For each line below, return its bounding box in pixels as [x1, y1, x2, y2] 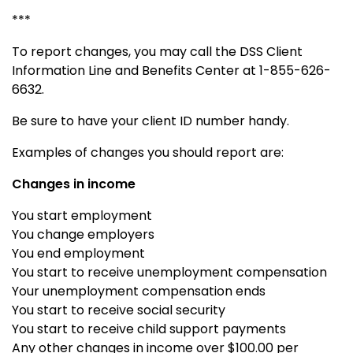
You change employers [12, 225, 154, 243]
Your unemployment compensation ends [12, 281, 266, 300]
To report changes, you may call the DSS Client [12, 42, 303, 61]
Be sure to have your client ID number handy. [12, 111, 289, 130]
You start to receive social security [12, 300, 225, 319]
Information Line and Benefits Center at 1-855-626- [12, 61, 331, 80]
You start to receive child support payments [12, 319, 286, 338]
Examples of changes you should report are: [12, 143, 284, 162]
